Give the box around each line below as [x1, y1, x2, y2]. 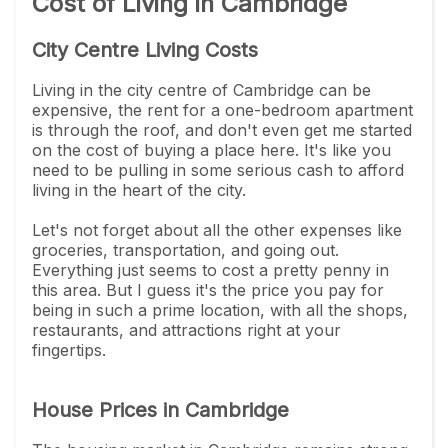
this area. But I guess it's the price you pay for [32, 279, 384, 300]
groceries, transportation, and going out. [32, 239, 339, 260]
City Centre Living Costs [32, 37, 258, 62]
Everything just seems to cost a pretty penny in [32, 259, 389, 280]
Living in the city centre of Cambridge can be [32, 79, 371, 100]
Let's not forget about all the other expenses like [32, 219, 402, 240]
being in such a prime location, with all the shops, [32, 299, 408, 320]
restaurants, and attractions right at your [32, 319, 341, 340]
